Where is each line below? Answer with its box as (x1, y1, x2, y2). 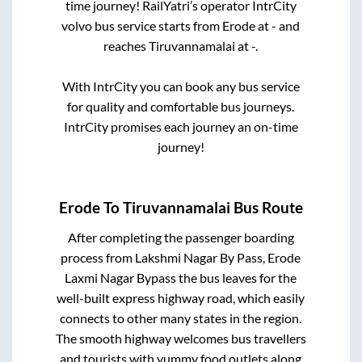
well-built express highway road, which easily (57, 290, 305, 306)
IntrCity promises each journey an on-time (63, 118, 298, 134)
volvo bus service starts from (61, 17, 223, 33)
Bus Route (230, 199, 303, 217)
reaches (103, 37, 149, 53)
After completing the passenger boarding (67, 229, 294, 246)
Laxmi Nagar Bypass (65, 270, 177, 286)
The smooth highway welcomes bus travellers (55, 330, 306, 347)
